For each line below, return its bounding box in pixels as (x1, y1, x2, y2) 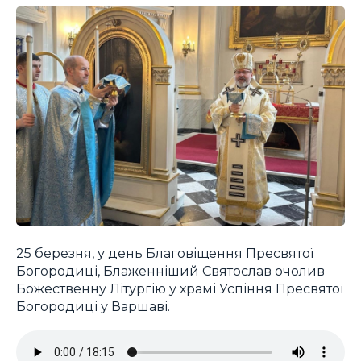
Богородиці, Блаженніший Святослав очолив (16, 262, 325, 279)
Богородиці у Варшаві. (16, 297, 170, 314)
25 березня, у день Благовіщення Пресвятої (16, 244, 313, 261)
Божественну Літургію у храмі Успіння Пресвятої (16, 280, 343, 297)
